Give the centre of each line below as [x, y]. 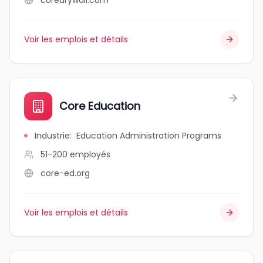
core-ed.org [65, 173]
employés [90, 154]
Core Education [100, 106]
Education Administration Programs [149, 136]
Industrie [52, 136]
